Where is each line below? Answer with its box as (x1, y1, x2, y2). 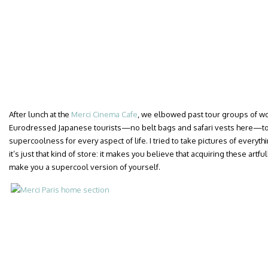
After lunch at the (9, 109, 71, 119)
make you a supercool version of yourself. (9, 162, 160, 172)
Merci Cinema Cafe (71, 109, 138, 119)
